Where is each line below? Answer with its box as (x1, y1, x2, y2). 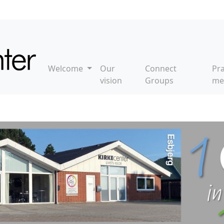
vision (99, 75, 122, 86)
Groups (144, 75, 173, 86)
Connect (144, 63, 176, 74)
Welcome (48, 63, 85, 74)
